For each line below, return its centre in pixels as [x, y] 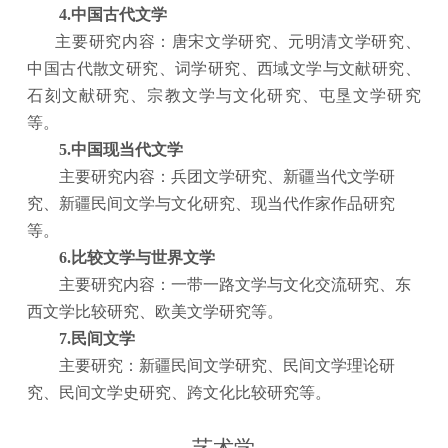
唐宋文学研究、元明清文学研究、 [296, 42]
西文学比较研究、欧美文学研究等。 [155, 312]
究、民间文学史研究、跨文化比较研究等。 [179, 393]
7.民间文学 [97, 339]
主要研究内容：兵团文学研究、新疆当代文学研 [227, 177]
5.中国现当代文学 [121, 150]
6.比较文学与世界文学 [137, 258]
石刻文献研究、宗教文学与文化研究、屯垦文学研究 [224, 96]
